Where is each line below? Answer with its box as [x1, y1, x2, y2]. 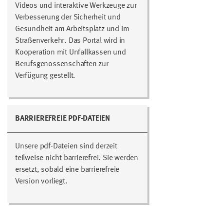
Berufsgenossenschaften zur [15, 60, 109, 68]
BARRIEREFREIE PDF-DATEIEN [15, 114, 110, 123]
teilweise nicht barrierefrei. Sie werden [15, 154, 139, 162]
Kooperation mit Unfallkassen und [15, 48, 126, 56]
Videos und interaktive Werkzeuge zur [15, 1, 137, 10]
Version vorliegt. [15, 177, 68, 185]
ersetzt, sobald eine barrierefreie [15, 165, 120, 174]
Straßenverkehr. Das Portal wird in [15, 36, 126, 45]
